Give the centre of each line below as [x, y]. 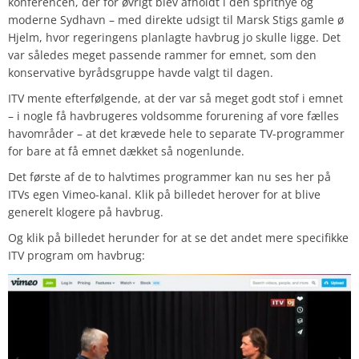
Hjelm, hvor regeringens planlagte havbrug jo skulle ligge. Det [174, 37]
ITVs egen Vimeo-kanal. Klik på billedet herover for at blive [164, 194]
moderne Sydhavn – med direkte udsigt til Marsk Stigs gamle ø [176, 20]
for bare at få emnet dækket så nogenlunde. [126, 151]
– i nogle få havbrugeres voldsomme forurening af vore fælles [173, 116]
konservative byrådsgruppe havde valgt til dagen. [141, 73]
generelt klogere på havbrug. [86, 212]
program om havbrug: [85, 255]
